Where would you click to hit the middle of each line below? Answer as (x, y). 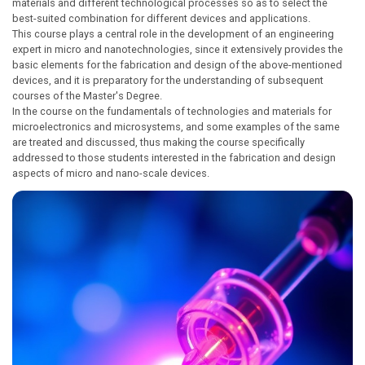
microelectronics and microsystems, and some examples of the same (176, 127)
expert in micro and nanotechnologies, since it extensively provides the (178, 49)
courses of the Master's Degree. (87, 96)
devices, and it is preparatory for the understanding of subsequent (168, 80)
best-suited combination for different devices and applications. (161, 18)
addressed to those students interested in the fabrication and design (174, 158)
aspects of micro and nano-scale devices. (111, 173)
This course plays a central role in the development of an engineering (173, 34)
